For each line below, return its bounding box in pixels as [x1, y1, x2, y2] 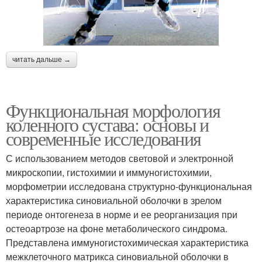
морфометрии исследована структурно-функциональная [6, 179, 252, 193]
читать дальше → [12, 55, 71, 64]
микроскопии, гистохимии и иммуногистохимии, [6, 165, 212, 179]
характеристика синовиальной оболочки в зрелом [6, 193, 222, 207]
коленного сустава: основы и [6, 111, 209, 137]
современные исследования [6, 125, 201, 151]
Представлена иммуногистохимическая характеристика [6, 235, 249, 249]
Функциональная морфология [6, 97, 220, 123]
